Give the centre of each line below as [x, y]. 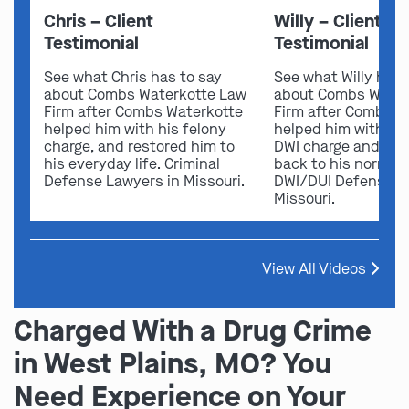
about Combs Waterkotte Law [145, 94]
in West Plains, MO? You [173, 363]
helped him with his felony [135, 129]
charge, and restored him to [139, 146]
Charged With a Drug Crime [193, 330]
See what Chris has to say [133, 77]
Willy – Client [328, 21]
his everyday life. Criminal [132, 163]
